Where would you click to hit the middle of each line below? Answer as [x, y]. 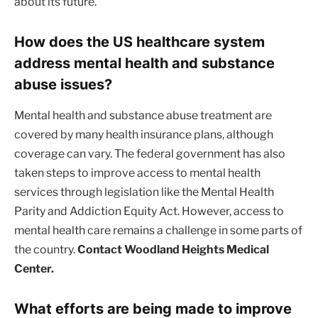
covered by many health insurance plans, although [144, 134]
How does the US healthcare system [139, 41]
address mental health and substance [144, 62]
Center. [34, 268]
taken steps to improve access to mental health [137, 172]
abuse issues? [63, 84]
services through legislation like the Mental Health [144, 192]
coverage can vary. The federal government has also [150, 153]
